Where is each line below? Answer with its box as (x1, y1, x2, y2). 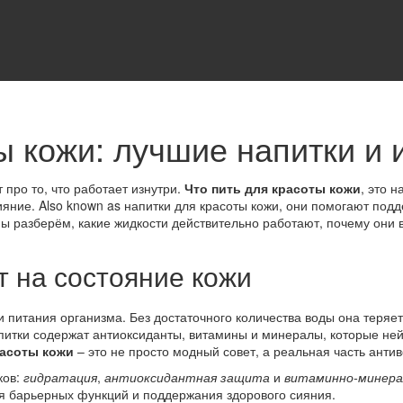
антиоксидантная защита (104, 368, 270, 386)
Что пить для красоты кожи (184, 179, 361, 197)
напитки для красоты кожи (124, 196, 279, 214)
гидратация (23, 368, 97, 386)
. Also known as (31, 196, 124, 214)
